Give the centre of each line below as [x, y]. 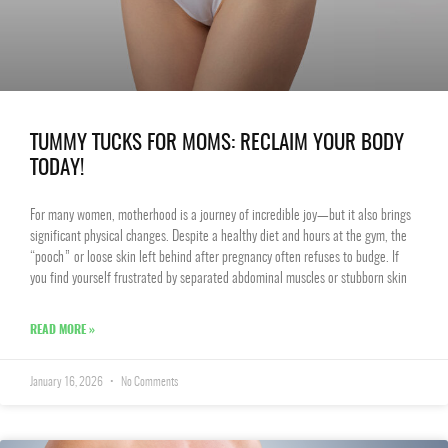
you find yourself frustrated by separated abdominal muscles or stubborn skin [218, 279]
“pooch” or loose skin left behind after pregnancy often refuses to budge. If [214, 258]
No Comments [148, 382]
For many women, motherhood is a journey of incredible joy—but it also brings [220, 216]
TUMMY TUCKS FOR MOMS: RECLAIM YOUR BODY [217, 143]
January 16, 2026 [67, 382]
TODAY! [57, 168]
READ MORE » [62, 330]
